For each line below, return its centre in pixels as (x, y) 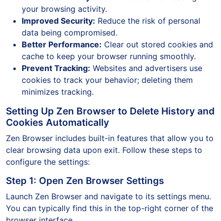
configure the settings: (48, 162)
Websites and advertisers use (146, 68)
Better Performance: (62, 44)
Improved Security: (58, 20)
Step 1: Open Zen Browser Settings (85, 181)
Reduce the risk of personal (148, 20)
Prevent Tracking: (56, 68)
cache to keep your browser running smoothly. (109, 56)
